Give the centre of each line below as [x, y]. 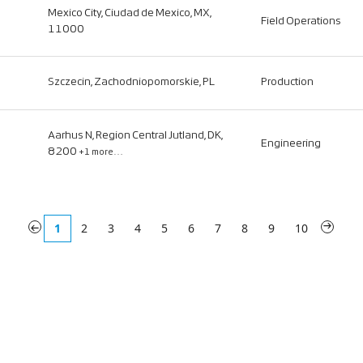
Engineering [291, 144]
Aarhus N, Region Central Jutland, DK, [135, 136]
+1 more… [101, 152]
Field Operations [301, 21]
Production [287, 82]
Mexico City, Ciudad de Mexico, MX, [130, 13]
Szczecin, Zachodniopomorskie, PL [131, 82]
